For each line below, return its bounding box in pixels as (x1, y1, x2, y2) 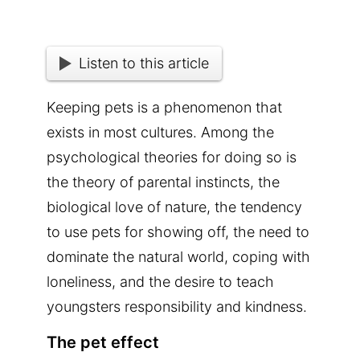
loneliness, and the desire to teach (47, 272, 274, 290)
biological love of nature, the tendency (47, 198, 302, 215)
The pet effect (47, 332, 159, 352)
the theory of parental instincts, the (47, 173, 280, 190)
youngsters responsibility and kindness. (47, 297, 307, 315)
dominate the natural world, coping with (47, 247, 310, 265)
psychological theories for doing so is (47, 148, 297, 166)
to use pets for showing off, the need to (47, 223, 309, 240)
